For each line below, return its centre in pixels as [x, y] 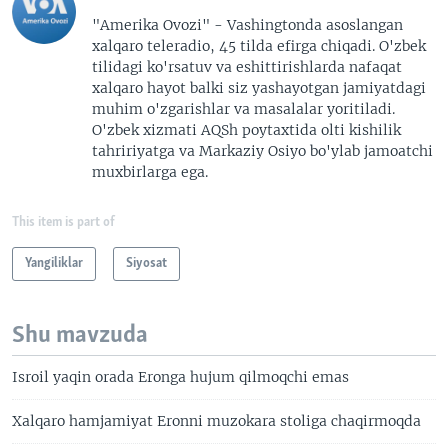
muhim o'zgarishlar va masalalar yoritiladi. [243, 108]
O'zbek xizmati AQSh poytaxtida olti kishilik [246, 129]
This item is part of [63, 222]
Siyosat [146, 263]
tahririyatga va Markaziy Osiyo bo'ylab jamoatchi [262, 150]
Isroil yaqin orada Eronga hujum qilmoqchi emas [180, 376]
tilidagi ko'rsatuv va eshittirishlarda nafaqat [247, 66]
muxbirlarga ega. [150, 171]
